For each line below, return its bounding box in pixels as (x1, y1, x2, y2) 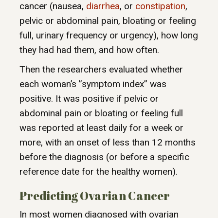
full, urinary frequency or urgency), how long (19, 30, 198, 41)
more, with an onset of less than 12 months (19, 137, 196, 148)
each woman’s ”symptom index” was (19, 78, 166, 90)
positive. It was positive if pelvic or (19, 93, 159, 105)
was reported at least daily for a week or (19, 122, 183, 134)
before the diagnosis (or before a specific (19, 151, 189, 163)
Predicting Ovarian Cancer (19, 188, 170, 204)
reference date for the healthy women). (19, 166, 178, 178)
